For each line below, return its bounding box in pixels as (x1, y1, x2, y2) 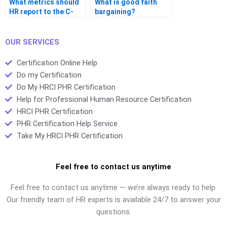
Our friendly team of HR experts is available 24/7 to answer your (6, 195, 221, 204)
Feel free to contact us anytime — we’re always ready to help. (10, 182, 217, 192)
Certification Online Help (16, 58, 97, 67)
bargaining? (95, 8, 135, 16)
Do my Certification (16, 70, 82, 80)
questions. (96, 207, 131, 216)
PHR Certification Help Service (16, 119, 118, 128)
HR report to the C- (9, 8, 73, 16)
